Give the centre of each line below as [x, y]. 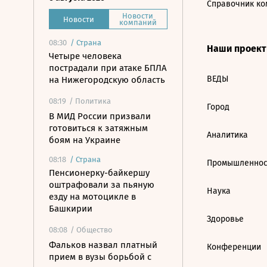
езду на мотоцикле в [92, 197]
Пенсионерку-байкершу [99, 173]
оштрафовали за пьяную [102, 185]
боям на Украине [85, 140]
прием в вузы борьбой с [100, 257]
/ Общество [91, 230]
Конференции [234, 247]
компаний [138, 22]
